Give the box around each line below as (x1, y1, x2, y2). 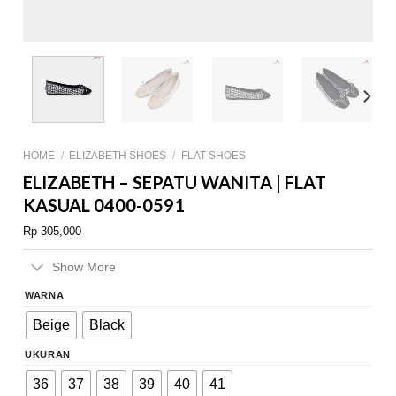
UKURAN (25, 348, 71, 360)
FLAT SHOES (180, 149, 246, 163)
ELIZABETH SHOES (69, 149, 167, 163)
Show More (52, 260, 117, 275)
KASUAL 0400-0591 (23, 194, 186, 217)
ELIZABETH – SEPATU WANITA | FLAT (23, 171, 327, 194)
